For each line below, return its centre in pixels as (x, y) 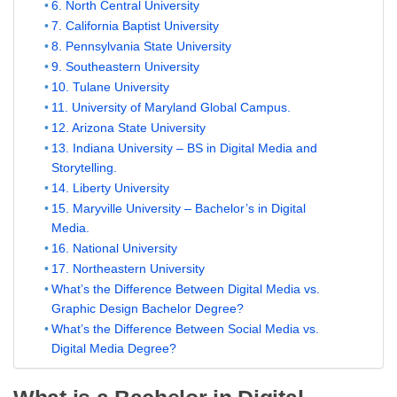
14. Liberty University (110, 189)
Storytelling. (84, 168)
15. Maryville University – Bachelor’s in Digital (178, 209)
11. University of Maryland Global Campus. (171, 108)
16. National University (114, 249)
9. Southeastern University (125, 67)
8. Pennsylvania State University (141, 47)
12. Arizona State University (128, 128)
